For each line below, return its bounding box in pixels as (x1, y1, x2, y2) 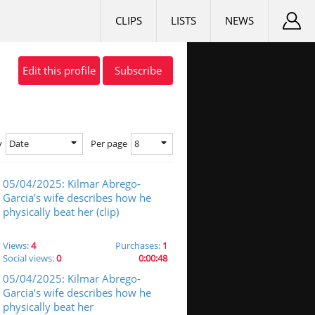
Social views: (3, 252, 56, 264)
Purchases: (115, 239, 162, 252)
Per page (91, 137, 127, 150)
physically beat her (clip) (3, 205, 119, 219)
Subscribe (114, 63, 162, 77)
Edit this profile (22, 63, 96, 77)
